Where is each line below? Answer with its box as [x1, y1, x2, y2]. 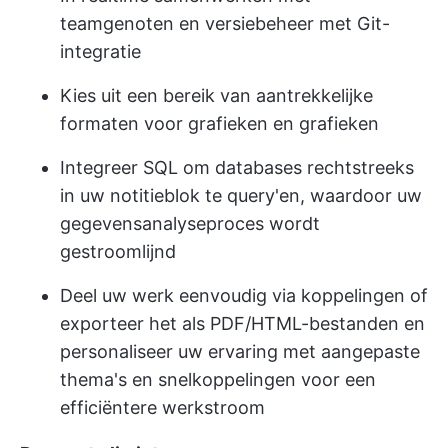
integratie [60, 41, 141, 63]
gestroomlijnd [60, 241, 176, 263]
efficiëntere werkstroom [60, 397, 265, 419]
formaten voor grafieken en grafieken [60, 113, 379, 135]
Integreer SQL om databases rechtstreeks [60, 157, 414, 179]
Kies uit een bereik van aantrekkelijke [60, 85, 373, 107]
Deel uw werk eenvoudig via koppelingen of [60, 285, 428, 307]
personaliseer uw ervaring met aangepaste [60, 341, 420, 363]
